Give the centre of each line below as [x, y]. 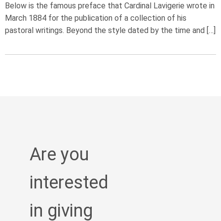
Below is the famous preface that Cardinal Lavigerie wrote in [110, 6]
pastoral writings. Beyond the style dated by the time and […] [110, 30]
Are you [59, 154]
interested [69, 183]
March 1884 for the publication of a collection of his [96, 18]
